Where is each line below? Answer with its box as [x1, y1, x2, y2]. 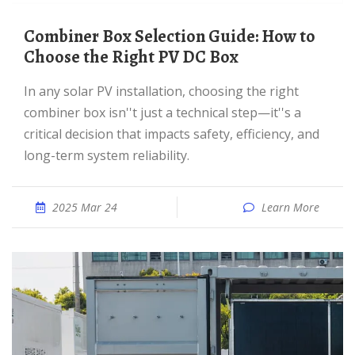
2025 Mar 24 [52, 200, 117, 215]
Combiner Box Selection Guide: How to [24, 25, 35, 48]
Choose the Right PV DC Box [24, 45, 239, 69]
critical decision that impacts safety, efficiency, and [24, 125, 319, 143]
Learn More [261, 200, 319, 215]
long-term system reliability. [24, 147, 189, 164]
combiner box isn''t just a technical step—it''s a [24, 104, 301, 121]
